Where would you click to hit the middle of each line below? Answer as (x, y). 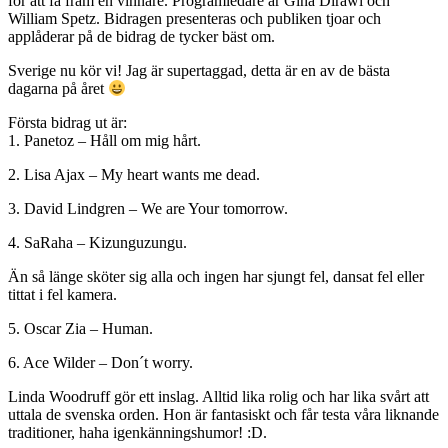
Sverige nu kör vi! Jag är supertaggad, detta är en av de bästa (199, 70)
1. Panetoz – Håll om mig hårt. (104, 140)
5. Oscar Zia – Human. (80, 328)
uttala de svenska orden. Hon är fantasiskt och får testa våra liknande (223, 414)
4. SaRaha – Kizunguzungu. (97, 242)
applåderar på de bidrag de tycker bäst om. (141, 36)
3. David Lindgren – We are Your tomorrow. (148, 208)
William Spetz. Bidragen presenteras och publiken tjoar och (194, 18)
